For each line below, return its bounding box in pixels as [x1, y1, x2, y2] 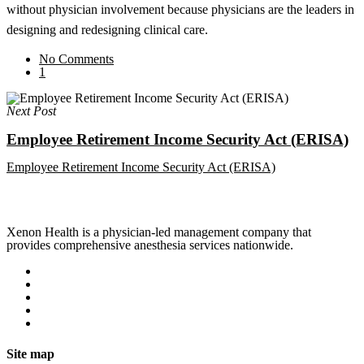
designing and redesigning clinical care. [6, 22, 208, 37]
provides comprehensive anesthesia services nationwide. [6, 238, 293, 253]
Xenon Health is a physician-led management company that [6, 225, 311, 240]
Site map [6, 346, 54, 361]
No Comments [39, 51, 114, 66]
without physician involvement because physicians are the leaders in [6, 2, 354, 16]
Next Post [6, 103, 56, 118]
